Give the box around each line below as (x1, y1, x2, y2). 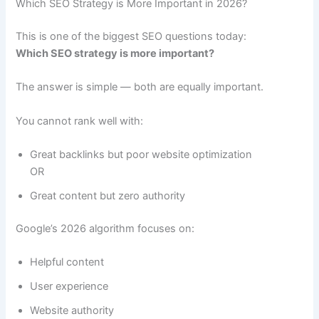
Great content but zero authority (30, 189, 186, 202)
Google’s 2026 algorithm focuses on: (16, 221, 195, 235)
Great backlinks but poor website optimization (30, 147, 253, 161)
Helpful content (30, 256, 105, 269)
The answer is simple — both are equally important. (16, 80, 264, 94)
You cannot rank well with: (16, 114, 144, 127)
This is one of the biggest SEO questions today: (16, 29, 247, 43)
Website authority (30, 304, 115, 318)
